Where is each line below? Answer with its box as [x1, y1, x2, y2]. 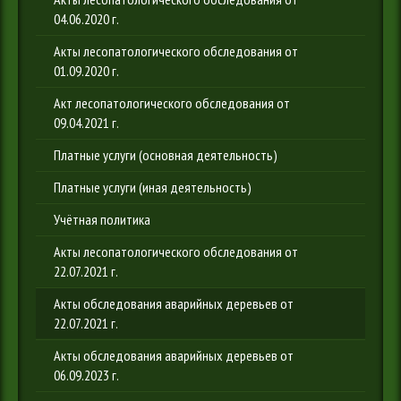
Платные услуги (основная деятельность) [54, 146, 277, 164]
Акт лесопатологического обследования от [54, 94, 290, 112]
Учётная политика [54, 210, 150, 228]
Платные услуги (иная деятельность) [54, 178, 252, 196]
